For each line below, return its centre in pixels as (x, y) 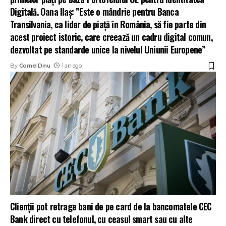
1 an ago (72, 66)
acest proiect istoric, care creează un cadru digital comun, (111, 37)
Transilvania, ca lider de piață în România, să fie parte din (108, 24)
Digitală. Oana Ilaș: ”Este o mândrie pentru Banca (94, 12)
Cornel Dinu (35, 66)
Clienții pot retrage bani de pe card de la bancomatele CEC (111, 206)
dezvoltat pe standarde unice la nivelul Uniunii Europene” (108, 50)
